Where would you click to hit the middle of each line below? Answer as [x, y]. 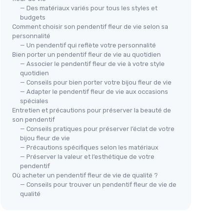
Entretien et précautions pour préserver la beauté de [92, 110]
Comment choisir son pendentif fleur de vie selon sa [90, 27]
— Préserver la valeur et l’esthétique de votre [87, 157]
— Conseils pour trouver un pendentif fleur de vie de [98, 185]
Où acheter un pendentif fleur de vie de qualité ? [85, 175]
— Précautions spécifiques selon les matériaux [89, 148]
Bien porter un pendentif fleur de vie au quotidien [87, 55]
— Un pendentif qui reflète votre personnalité [88, 45]
